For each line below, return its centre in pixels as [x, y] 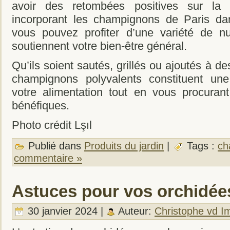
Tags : [201, 146]
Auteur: [135, 211]
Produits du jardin [124, 146]
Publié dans [55, 146]
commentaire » [48, 158]
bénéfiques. [41, 106]
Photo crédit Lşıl [52, 125]
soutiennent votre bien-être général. [99, 46]
